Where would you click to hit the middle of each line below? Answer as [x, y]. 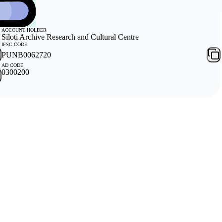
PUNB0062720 [26, 55]
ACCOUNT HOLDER [24, 30]
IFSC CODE [14, 45]
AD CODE [12, 65]
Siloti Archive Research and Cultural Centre [70, 37]
